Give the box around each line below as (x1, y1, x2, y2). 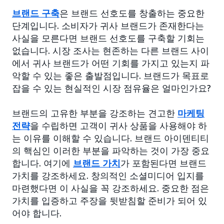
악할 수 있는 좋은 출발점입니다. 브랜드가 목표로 (12, 69, 209, 81)
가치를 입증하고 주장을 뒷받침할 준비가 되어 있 (12, 194, 207, 206)
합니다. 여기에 (12, 157, 73, 168)
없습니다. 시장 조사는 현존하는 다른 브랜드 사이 (12, 44, 209, 56)
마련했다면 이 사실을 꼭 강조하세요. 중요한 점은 (12, 182, 209, 193)
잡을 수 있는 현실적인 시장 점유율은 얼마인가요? (12, 82, 211, 93)
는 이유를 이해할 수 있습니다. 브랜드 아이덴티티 (12, 132, 209, 143)
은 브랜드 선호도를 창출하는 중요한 (59, 7, 204, 18)
